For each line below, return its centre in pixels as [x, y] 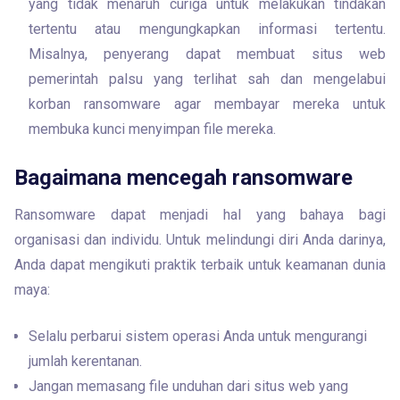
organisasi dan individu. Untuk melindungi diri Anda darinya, [200, 240]
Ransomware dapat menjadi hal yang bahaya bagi [200, 215]
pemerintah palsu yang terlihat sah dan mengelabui [207, 79]
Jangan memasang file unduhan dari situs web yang [188, 386]
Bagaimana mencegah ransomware [183, 178]
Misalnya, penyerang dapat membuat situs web [207, 54]
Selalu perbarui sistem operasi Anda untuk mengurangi [198, 336]
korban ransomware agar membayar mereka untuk [207, 104]
